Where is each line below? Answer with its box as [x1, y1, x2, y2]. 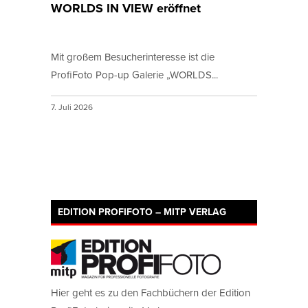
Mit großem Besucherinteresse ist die [51, 49, 214, 65]
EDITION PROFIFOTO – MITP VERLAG [58, 204, 226, 219]
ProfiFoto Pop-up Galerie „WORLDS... [51, 67, 218, 82]
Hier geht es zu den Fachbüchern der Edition [51, 285, 250, 300]
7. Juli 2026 [51, 100, 95, 113]
